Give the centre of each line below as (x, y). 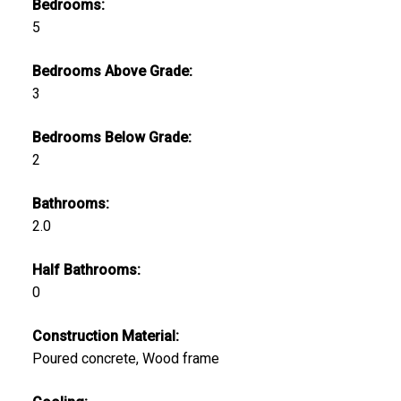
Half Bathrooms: (86, 269)
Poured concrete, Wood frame (125, 358)
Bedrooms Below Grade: (111, 137)
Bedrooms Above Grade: (112, 71)
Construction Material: (105, 336)
